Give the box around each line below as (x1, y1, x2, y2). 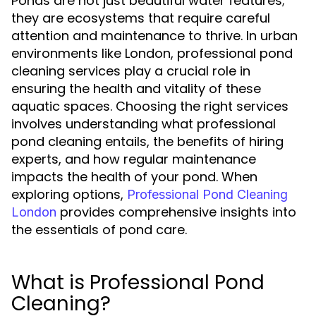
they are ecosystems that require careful (11, 9, 270, 27)
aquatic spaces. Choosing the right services (11, 97, 288, 115)
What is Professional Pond (11, 269, 265, 296)
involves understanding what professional (11, 115, 276, 133)
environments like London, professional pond (11, 44, 293, 62)
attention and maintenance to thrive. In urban (11, 27, 298, 44)
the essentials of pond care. (11, 221, 187, 238)
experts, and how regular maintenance (11, 150, 256, 168)
